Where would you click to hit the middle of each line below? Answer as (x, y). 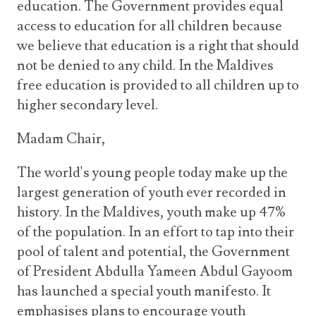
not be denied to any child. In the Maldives (145, 66)
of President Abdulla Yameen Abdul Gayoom (155, 272)
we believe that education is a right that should (158, 46)
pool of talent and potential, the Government (153, 252)
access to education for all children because (150, 26)
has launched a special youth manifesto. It (144, 291)
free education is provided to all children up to (158, 85)
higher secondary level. (87, 105)
